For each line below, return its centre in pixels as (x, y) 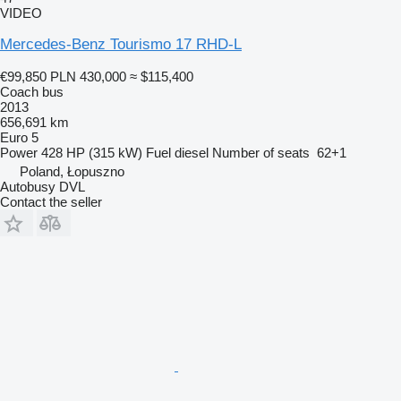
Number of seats (261, 152)
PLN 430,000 (88, 76)
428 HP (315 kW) (92, 152)
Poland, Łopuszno (72, 171)
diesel (192, 152)
